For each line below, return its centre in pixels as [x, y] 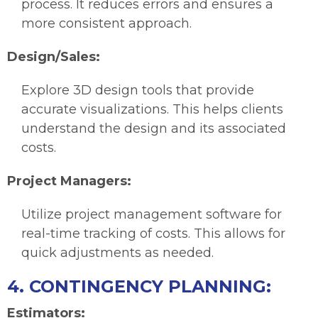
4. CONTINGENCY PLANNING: [139, 287]
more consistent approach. [106, 24]
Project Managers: [69, 181]
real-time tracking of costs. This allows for [153, 234]
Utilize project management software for [152, 215]
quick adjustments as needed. [117, 253]
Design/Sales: [54, 57]
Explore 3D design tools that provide [138, 91]
